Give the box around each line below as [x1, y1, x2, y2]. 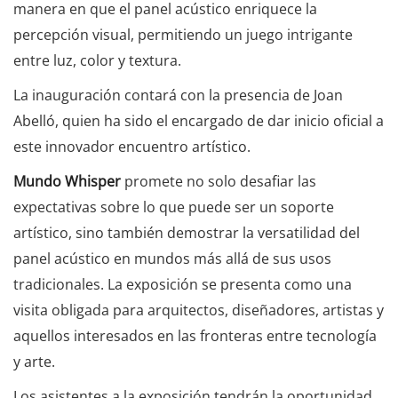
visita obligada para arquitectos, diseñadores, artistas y [13, 300, 384, 320]
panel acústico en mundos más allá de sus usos [13, 249, 331, 268]
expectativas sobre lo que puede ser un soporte [13, 197, 334, 217]
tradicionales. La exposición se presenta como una [13, 275, 352, 294]
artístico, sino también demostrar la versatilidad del [13, 223, 360, 243]
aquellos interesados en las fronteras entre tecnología [13, 326, 377, 346]
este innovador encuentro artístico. [13, 137, 254, 156]
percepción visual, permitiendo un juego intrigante [13, 25, 353, 44]
